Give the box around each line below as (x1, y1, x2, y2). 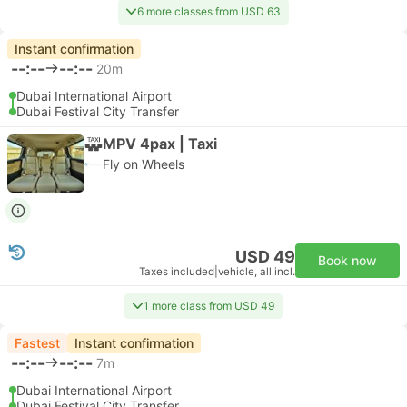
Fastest (15, 335, 60, 351)
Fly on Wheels (103, 156, 184, 172)
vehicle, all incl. (218, 265, 295, 278)
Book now (318, 253, 377, 268)
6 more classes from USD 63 (137, 5, 281, 18)
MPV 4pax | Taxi (103, 134, 217, 153)
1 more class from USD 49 (144, 299, 274, 313)
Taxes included (139, 265, 214, 278)
